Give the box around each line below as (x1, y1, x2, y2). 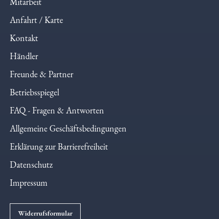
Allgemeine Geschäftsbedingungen (10, 127, 127, 139)
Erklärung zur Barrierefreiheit (10, 145, 108, 157)
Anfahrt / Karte (10, 19, 63, 30)
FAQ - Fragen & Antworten (10, 109, 104, 121)
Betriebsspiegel (10, 91, 59, 103)
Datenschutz (10, 163, 53, 175)
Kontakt (10, 37, 38, 48)
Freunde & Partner (10, 73, 73, 85)
